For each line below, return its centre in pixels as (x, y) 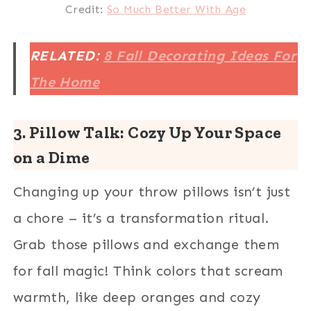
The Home (64, 82)
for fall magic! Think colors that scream (148, 270)
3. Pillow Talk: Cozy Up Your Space (147, 132)
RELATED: (67, 55)
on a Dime (51, 157)
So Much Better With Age (177, 9)
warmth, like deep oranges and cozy (137, 297)
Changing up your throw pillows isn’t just (152, 191)
